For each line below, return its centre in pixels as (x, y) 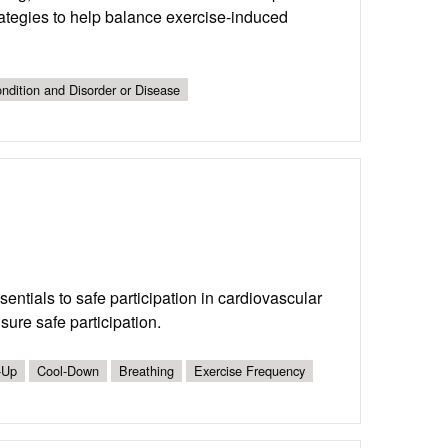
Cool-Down (68, 371)
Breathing (146, 371)
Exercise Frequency (249, 371)
